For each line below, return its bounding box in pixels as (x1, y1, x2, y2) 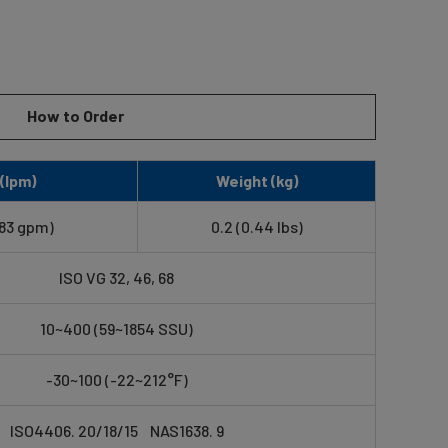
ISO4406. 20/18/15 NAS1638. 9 (9, 420, 224, 440)
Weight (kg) (215, 170, 298, 190)
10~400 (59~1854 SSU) (40, 318, 193, 338)
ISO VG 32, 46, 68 (59, 267, 174, 287)
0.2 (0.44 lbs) (210, 216, 303, 236)
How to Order (27, 105, 125, 125)
